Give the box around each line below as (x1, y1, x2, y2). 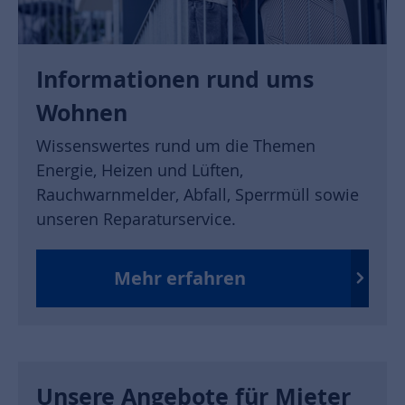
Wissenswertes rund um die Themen (36, 134, 316, 156)
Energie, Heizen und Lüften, (36, 158, 243, 181)
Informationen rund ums (36, 62, 314, 95)
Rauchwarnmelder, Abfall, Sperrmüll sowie (36, 183, 359, 205)
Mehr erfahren (114, 266, 246, 291)
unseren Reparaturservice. (36, 207, 236, 230)
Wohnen (36, 96, 127, 128)
